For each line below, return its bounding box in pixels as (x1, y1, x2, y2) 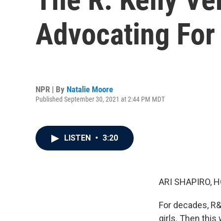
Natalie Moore (67, 84, 113, 94)
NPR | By (36, 84, 67, 94)
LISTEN (64, 133, 93, 143)
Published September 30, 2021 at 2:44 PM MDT (36, 95, 165, 103)
